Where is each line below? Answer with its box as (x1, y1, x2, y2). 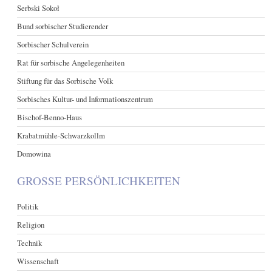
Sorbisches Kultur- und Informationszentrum (17, 93, 154, 104)
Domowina (17, 148, 52, 159)
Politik (17, 200, 39, 212)
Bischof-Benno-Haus (17, 111, 83, 123)
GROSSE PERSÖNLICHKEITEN (17, 172, 172, 188)
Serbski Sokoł (17, 2, 60, 13)
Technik (17, 237, 42, 248)
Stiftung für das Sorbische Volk (17, 75, 114, 86)
